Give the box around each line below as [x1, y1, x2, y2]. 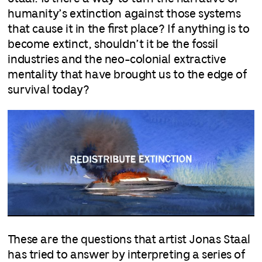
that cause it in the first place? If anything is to [8, 23, 250, 35]
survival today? [8, 84, 89, 96]
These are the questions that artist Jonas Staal [8, 235, 251, 246]
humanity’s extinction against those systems [8, 8, 241, 20]
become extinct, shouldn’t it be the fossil [8, 39, 218, 50]
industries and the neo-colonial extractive [8, 54, 226, 65]
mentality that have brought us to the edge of [8, 69, 247, 81]
